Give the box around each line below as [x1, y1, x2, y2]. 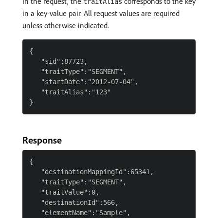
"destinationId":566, [29, 199, 119, 206]
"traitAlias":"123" [29, 88, 111, 96]
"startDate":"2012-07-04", [29, 78, 138, 86]
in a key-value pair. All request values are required [22, 8, 180, 18]
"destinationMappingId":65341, [29, 168, 154, 176]
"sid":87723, [29, 57, 88, 65]
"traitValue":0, [29, 188, 99, 196]
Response [22, 134, 62, 146]
